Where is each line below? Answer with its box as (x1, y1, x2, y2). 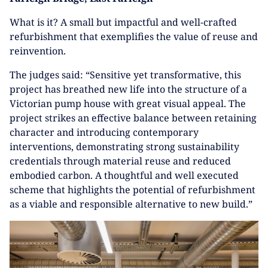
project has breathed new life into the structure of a (10, 83, 247, 96)
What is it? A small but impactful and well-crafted (10, 16, 237, 29)
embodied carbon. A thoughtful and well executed (10, 169, 239, 182)
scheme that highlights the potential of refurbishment (10, 183, 255, 197)
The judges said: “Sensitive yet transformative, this (10, 68, 241, 82)
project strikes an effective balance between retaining (10, 111, 257, 125)
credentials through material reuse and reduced (10, 154, 231, 168)
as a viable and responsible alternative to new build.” (10, 197, 252, 211)
